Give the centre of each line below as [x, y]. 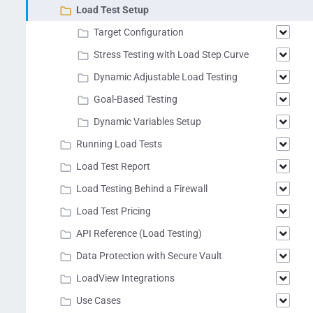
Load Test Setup [112, 10]
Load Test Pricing [114, 211]
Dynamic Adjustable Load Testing [166, 77]
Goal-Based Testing [136, 99]
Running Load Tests [119, 144]
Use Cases [99, 300]
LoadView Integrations [125, 278]
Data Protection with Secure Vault [149, 256]
